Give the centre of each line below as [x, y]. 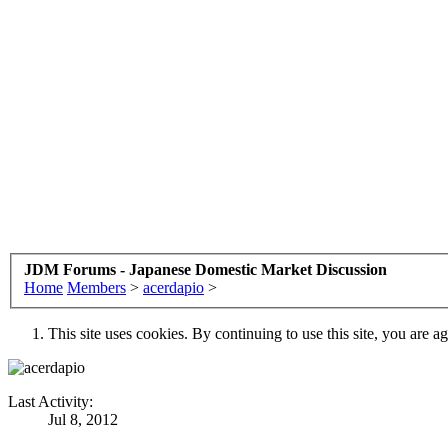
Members [96, 287]
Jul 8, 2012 [83, 419]
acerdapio [173, 287]
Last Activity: [50, 401]
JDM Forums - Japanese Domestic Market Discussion [205, 269]
